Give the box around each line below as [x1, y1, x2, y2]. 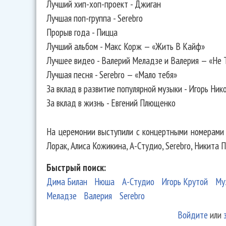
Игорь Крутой [161, 175, 208, 188]
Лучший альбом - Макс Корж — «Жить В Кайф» [46, 39, 205, 52]
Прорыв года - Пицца [46, 25, 118, 38]
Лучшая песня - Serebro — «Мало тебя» [46, 68, 177, 81]
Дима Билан [46, 175, 87, 188]
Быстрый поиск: [46, 161, 108, 174]
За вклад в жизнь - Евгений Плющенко [46, 96, 176, 109]
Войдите [177, 208, 208, 221]
